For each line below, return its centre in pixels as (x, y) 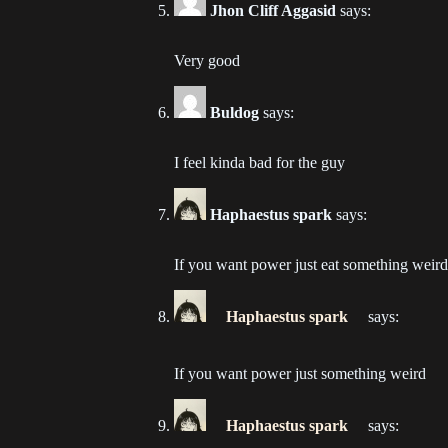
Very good (207, 60)
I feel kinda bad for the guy (260, 162)
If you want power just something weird (300, 373)
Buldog (235, 112)
